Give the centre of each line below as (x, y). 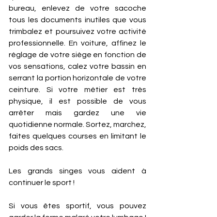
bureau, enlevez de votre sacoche (77, 8)
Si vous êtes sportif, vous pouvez (77, 206)
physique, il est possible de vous (77, 101)
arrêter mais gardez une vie (77, 113)
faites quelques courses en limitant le (77, 136)
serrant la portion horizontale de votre (77, 78)
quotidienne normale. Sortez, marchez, (77, 124)
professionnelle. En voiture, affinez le (77, 43)
